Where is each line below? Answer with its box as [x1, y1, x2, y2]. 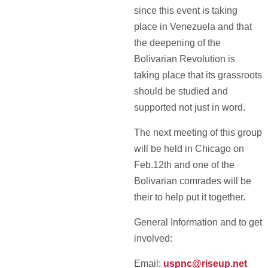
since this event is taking [134, 5, 237, 16]
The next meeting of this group [134, 127, 262, 138]
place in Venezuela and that [134, 22, 252, 32]
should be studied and [134, 86, 228, 96]
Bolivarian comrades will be [134, 176, 251, 186]
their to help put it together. [134, 192, 245, 202]
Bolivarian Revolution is [134, 54, 235, 64]
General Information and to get [134, 217, 262, 227]
